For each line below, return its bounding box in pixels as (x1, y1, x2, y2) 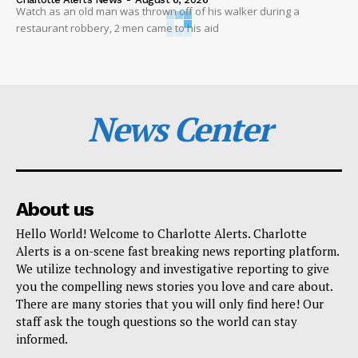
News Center (87, 106, 271, 152)
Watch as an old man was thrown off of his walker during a (16, 4, 300, 19)
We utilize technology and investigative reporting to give (16, 261, 329, 277)
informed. (16, 331, 68, 348)
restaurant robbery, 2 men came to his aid (16, 21, 219, 36)
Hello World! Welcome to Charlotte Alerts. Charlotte (16, 225, 307, 242)
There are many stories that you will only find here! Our (16, 296, 324, 312)
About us (16, 198, 93, 221)
